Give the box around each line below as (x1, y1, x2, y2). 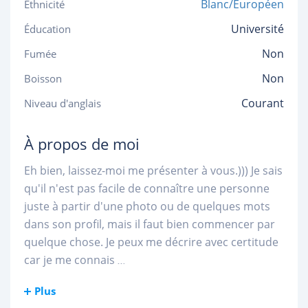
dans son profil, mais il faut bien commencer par (24, 217, 275, 232)
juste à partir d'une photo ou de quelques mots (24, 199, 270, 214)
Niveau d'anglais (24, 96, 101, 110)
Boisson (24, 71, 62, 85)
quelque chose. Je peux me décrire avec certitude (24, 234, 278, 250)
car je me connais (24, 252, 115, 267)
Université (231, 21, 284, 36)
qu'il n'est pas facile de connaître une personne (24, 181, 269, 196)
